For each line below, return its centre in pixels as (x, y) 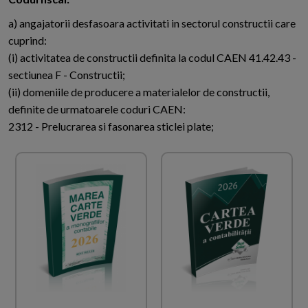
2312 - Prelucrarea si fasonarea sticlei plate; (111, 126)
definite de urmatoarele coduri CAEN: (97, 109)
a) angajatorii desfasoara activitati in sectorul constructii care (152, 23)
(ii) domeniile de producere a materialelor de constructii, (139, 92)
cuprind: (27, 41)
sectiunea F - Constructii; (67, 75)
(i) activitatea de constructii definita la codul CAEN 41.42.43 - (152, 58)
